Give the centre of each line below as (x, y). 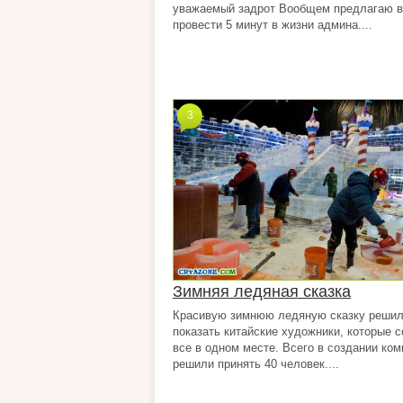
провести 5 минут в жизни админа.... (273, 25)
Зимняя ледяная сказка (262, 291)
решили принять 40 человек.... (256, 364)
